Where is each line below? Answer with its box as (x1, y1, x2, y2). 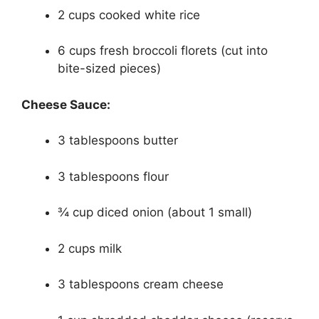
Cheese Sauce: (21, 97, 110, 112)
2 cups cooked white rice (58, 7, 200, 22)
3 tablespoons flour (58, 169, 169, 184)
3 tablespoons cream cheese (58, 277, 224, 291)
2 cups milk (58, 241, 122, 256)
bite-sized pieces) (58, 61, 161, 75)
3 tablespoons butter (58, 133, 178, 147)
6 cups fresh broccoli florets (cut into (58, 43, 268, 58)
